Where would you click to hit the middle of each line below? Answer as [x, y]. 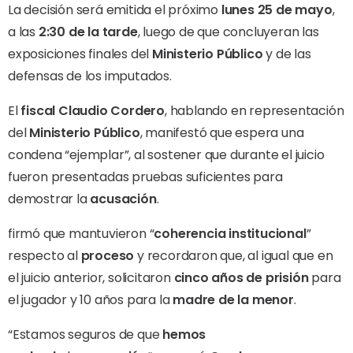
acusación [123, 199]
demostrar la [49, 199]
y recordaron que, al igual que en [234, 255]
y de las [287, 54]
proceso [108, 255]
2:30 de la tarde [88, 32]
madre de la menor [233, 299]
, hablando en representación [255, 110]
